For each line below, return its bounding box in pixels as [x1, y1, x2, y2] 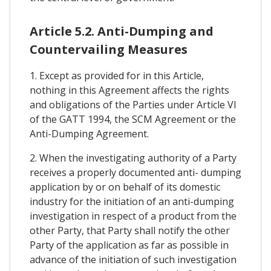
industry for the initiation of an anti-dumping [30, 195, 234, 209]
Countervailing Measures [30, 41, 188, 58]
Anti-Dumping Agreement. [30, 127, 149, 141]
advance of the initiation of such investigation [30, 253, 237, 267]
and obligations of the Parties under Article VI [30, 98, 237, 112]
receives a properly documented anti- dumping [30, 166, 241, 180]
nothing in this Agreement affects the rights [30, 83, 229, 97]
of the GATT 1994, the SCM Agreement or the [30, 113, 236, 126]
